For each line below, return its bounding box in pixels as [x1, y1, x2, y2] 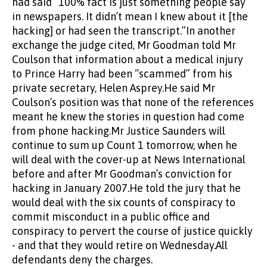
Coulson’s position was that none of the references [12, 96, 254, 109]
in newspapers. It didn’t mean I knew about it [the [12, 10, 248, 23]
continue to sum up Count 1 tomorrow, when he [12, 139, 237, 152]
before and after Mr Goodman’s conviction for [12, 167, 232, 181]
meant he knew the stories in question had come [12, 110, 244, 123]
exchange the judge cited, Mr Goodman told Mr [12, 39, 236, 52]
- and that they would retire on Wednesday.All [12, 239, 228, 252]
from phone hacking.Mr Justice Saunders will [12, 125, 225, 138]
